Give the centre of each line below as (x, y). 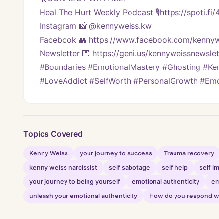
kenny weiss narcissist (63, 168)
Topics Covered (53, 134)
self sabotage (130, 168)
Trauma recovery (189, 153)
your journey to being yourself (75, 182)
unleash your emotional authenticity (83, 196)
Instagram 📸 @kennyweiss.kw (96, 26)
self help (175, 168)
